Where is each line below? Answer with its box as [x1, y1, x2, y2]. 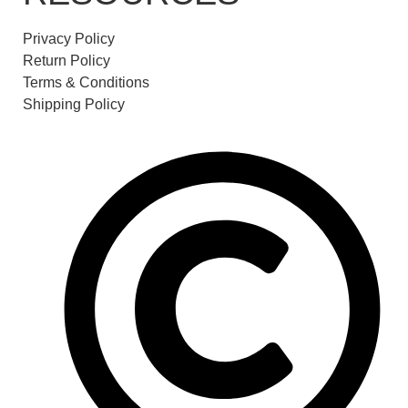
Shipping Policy [23, 96, 125, 112]
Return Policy [23, 52, 110, 68]
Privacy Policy [23, 30, 115, 46]
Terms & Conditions [23, 74, 149, 90]
